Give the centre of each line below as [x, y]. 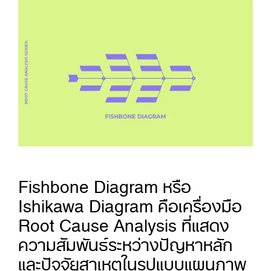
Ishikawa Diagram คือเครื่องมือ [130, 202]
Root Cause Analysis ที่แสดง [124, 221]
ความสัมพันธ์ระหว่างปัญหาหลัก [125, 241]
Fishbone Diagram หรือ [105, 183]
